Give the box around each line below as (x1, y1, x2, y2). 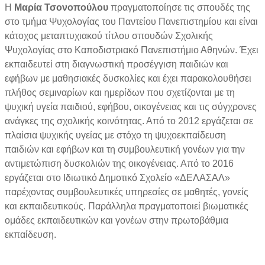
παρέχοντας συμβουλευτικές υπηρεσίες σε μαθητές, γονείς (5, 186, 248, 197)
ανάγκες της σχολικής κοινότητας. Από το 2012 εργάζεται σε (5, 115, 253, 126)
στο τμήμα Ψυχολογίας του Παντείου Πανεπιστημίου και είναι (5, 16, 258, 27)
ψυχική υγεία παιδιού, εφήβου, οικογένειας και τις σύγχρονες (5, 101, 257, 112)
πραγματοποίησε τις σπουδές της (111, 2, 253, 12)
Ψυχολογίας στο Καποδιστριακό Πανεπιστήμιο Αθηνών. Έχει (5, 44, 258, 55)
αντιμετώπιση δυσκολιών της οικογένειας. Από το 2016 (5, 158, 234, 169)
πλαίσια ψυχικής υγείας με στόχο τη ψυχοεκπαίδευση (5, 130, 226, 140)
